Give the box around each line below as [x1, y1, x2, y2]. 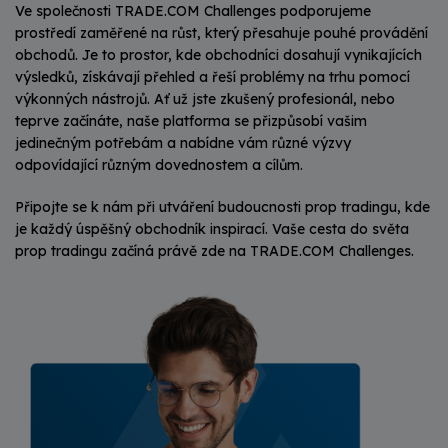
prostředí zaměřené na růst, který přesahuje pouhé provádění [15, 24, 428, 42]
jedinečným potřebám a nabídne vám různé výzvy [15, 134, 351, 152]
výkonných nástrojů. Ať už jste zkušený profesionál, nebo [15, 90, 395, 108]
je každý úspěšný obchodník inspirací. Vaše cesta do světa [15, 220, 409, 238]
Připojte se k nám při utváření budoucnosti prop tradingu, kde [15, 198, 430, 216]
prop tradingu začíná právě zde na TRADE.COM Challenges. [15, 242, 414, 260]
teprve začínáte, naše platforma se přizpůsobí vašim [15, 112, 367, 130]
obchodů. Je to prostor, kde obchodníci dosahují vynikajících [15, 46, 422, 64]
